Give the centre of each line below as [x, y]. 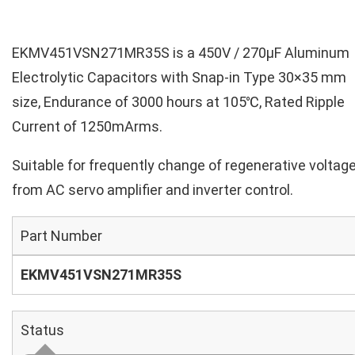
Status [42, 330]
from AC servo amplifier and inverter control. [153, 190]
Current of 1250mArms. [87, 126]
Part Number [61, 236]
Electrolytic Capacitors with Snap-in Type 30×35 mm [179, 77]
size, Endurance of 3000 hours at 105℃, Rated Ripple [178, 102]
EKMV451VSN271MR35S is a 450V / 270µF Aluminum [181, 53]
